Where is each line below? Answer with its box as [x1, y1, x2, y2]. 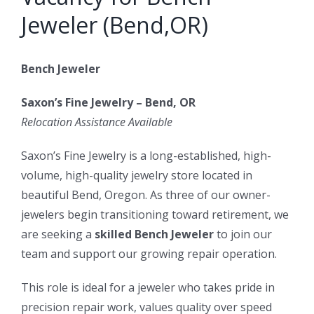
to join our [214, 226, 272, 243]
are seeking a [21, 226, 95, 243]
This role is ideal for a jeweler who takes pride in [21, 280, 275, 296]
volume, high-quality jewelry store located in [21, 168, 252, 184]
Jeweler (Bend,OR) [21, 10, 208, 41]
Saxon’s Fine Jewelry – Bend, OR [21, 95, 196, 111]
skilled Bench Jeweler [95, 226, 214, 243]
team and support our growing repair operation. [21, 246, 277, 262]
